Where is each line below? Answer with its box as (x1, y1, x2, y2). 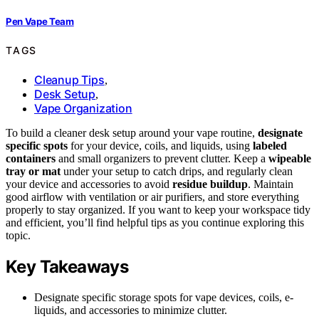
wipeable (268, 152, 311, 164)
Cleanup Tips (34, 73, 105, 87)
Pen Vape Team (6, 16, 74, 28)
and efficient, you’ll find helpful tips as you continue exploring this (6, 216, 304, 229)
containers (6, 152, 56, 164)
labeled (253, 140, 287, 152)
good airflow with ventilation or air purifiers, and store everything (6, 191, 299, 203)
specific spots (6, 140, 68, 152)
